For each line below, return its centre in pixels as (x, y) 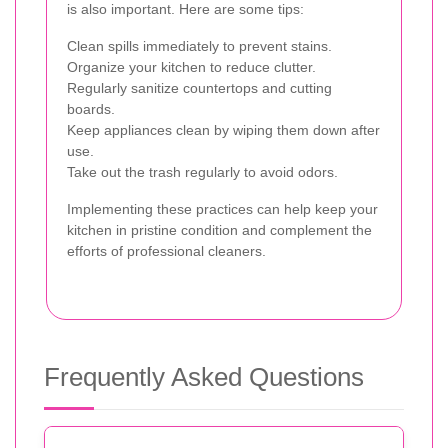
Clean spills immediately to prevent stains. (199, 46)
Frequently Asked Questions (204, 377)
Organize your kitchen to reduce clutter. (191, 67)
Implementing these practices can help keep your (222, 209)
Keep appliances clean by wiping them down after (223, 130)
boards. (91, 109)
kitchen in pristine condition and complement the (219, 230)
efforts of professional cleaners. (166, 251)
